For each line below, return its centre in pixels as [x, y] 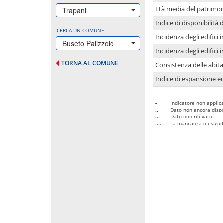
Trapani [74, 10]
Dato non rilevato [191, 116]
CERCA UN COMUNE [80, 30]
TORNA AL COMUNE [90, 63]
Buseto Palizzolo [88, 43]
